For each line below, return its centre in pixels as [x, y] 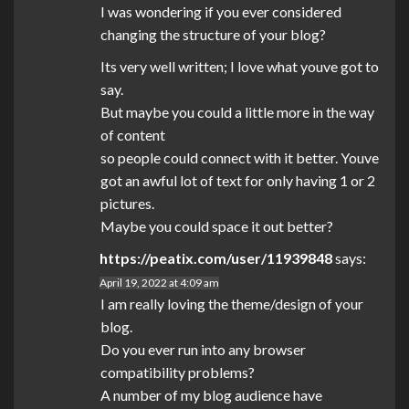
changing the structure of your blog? [213, 35]
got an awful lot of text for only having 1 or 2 [238, 181]
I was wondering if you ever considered [221, 12]
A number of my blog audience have [211, 395]
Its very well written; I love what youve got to [240, 67]
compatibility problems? [178, 372]
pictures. [127, 204]
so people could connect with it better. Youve [240, 158]
